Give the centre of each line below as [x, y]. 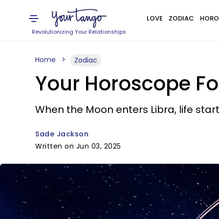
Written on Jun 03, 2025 [78, 146]
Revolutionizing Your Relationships [79, 32]
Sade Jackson [62, 134]
